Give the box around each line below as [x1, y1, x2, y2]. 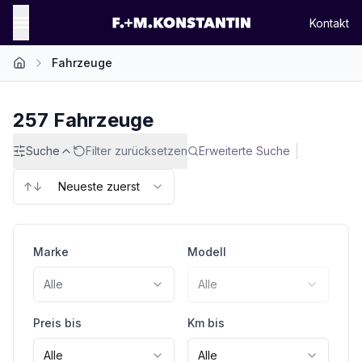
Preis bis [33, 316, 82, 330]
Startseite [12, 62, 62, 77]
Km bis [187, 316, 225, 330]
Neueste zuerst [57, 179, 140, 193]
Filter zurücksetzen [86, 144, 187, 158]
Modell [187, 245, 226, 259]
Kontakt [309, 15, 349, 30]
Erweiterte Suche [199, 144, 290, 158]
